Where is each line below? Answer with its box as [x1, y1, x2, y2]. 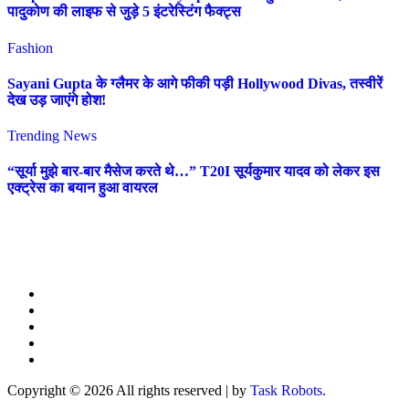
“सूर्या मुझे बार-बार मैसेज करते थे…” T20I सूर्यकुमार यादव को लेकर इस [7, 163, 380, 180]
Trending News [7, 128, 97, 144]
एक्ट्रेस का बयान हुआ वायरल [7, 180, 158, 196]
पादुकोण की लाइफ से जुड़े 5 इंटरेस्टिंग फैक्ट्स [7, 4, 241, 20]
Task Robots [250, 382, 322, 398]
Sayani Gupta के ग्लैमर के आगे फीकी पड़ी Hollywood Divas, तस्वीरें [7, 75, 383, 91]
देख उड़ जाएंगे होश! [7, 91, 106, 108]
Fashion [7, 39, 53, 56]
